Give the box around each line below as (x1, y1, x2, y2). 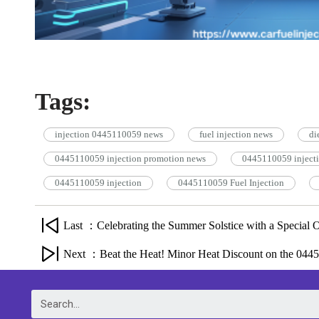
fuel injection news (199, 128, 273, 140)
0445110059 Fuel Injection (177, 177, 284, 188)
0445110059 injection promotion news (54, 152, 206, 164)
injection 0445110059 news (54, 128, 163, 140)
